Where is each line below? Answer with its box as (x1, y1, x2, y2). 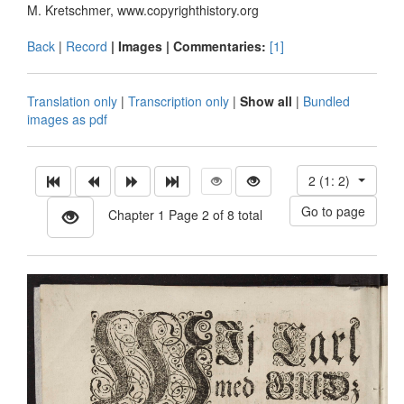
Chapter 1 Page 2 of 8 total (94, 205, 262, 224)
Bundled (303, 92, 350, 110)
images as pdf (27, 110, 107, 128)
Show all (240, 92, 292, 110)
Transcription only (128, 92, 229, 110)
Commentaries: (173, 37, 270, 55)
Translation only (27, 92, 117, 110)
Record (66, 37, 107, 55)
